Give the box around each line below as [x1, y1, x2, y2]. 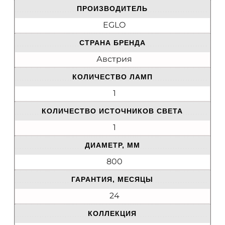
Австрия [96, 54, 132, 64]
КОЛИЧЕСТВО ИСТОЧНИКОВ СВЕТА [42, 107, 183, 116]
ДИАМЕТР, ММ [84, 141, 140, 150]
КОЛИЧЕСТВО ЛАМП [72, 73, 153, 81]
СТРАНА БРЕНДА [79, 39, 146, 47]
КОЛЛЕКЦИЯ [88, 209, 137, 218]
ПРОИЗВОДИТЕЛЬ [77, 5, 148, 13]
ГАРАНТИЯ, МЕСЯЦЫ [71, 175, 153, 184]
